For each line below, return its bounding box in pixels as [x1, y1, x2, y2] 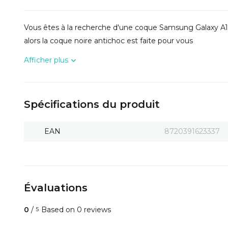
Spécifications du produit [24, 98, 160, 110]
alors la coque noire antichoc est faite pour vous [24, 36, 193, 45]
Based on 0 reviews [41, 205, 111, 214]
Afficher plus [24, 55, 68, 65]
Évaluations [24, 182, 88, 194]
